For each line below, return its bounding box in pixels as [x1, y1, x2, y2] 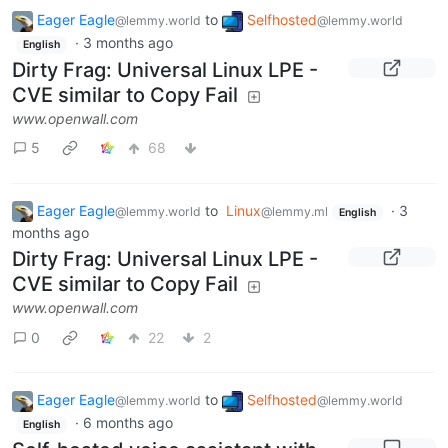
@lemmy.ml [261, 203, 328, 219]
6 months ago [82, 414, 173, 432]
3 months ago [82, 34, 173, 52]
